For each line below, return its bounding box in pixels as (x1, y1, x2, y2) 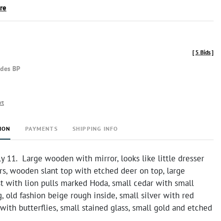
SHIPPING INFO (72, 125, 118, 132)
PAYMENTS (25, 125, 58, 132)
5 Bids (195, 48, 211, 56)
